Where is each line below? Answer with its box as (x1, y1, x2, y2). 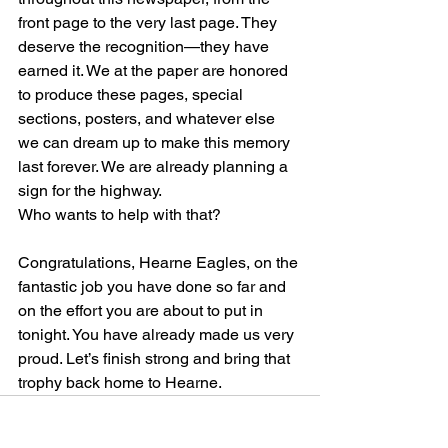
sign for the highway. (18, 180, 165, 200)
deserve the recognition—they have (18, 36, 273, 56)
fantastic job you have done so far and (18, 276, 290, 296)
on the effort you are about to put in (18, 300, 267, 320)
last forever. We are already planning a (18, 156, 292, 176)
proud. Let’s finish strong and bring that (18, 348, 294, 368)
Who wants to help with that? (18, 204, 221, 224)
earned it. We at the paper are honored (18, 60, 292, 80)
